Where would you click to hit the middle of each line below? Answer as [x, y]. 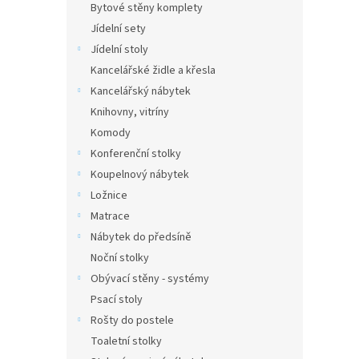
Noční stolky [120, 258]
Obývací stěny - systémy [150, 279]
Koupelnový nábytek [140, 175]
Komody [111, 133]
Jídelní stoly [119, 50]
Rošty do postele [132, 321]
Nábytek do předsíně [141, 237]
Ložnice [109, 196]
